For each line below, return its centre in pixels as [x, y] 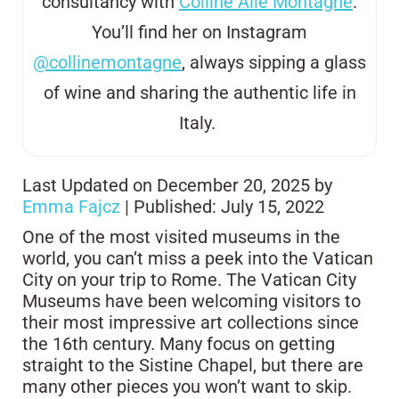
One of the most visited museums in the [181, 237]
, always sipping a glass [274, 62]
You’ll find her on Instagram [199, 32]
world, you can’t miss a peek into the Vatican [198, 258]
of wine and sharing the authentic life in [199, 93]
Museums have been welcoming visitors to [191, 301]
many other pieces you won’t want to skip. [187, 387]
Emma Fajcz [71, 207]
